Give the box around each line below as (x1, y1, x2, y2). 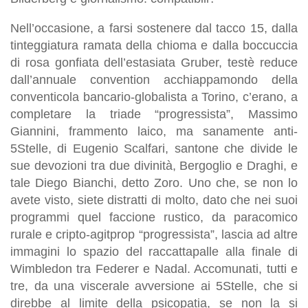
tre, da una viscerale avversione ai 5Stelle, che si (10, 278, 298, 293)
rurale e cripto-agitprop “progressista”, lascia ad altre (10, 227, 298, 241)
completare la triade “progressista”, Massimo (10, 107, 298, 121)
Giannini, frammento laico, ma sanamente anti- (10, 124, 298, 138)
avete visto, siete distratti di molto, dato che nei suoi (10, 192, 298, 207)
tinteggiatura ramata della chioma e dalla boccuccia (10, 38, 298, 52)
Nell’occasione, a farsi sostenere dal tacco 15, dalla (10, 21, 298, 35)
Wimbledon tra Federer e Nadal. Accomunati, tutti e (10, 261, 298, 276)
